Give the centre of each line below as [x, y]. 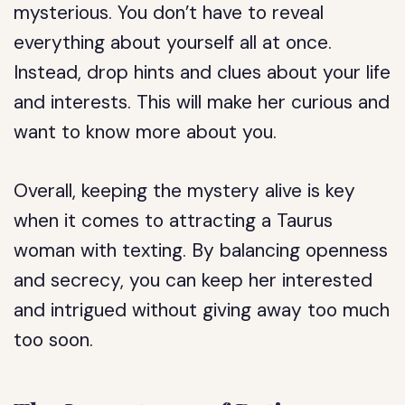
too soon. [54, 340]
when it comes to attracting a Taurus [174, 221]
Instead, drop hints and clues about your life [202, 72]
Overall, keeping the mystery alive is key [185, 191]
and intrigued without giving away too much [202, 310]
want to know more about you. [146, 132]
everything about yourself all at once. [173, 42]
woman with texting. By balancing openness [201, 250]
